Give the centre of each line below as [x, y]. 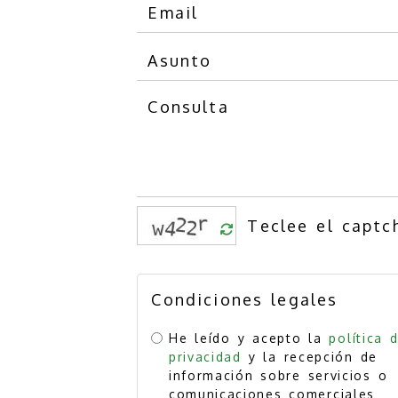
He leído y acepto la [249, 338]
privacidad [206, 357]
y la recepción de [311, 357]
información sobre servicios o [279, 376]
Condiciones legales [245, 299]
